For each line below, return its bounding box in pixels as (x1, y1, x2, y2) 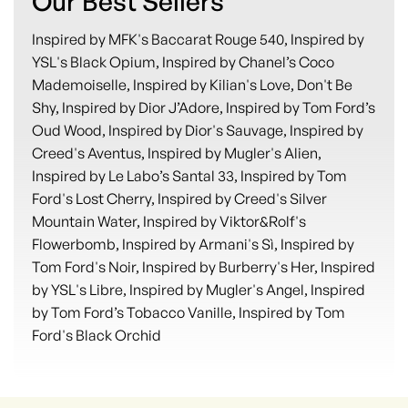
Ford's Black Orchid (32, 325, 161, 344)
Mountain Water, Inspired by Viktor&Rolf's (32, 211, 306, 230)
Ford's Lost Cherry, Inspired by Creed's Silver (32, 189, 327, 208)
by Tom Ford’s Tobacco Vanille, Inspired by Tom (32, 302, 345, 321)
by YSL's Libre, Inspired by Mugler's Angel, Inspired (32, 280, 365, 299)
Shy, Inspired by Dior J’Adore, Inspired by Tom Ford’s (32, 97, 375, 117)
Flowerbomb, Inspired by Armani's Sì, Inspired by (32, 234, 354, 253)
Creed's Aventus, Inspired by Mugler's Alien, (32, 143, 321, 162)
